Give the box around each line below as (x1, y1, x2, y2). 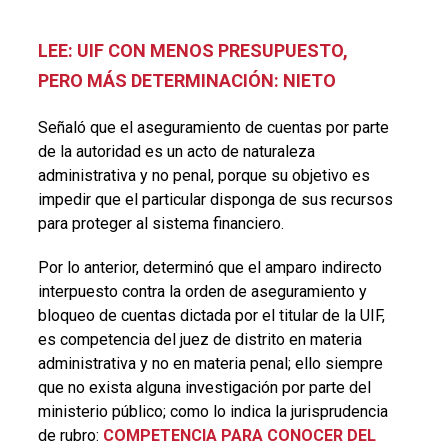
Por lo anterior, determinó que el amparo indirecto (37, 257, 382, 277)
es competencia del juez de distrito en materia (37, 329, 362, 349)
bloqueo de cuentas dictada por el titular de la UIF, (37, 305, 385, 325)
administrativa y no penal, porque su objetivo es (37, 165, 370, 185)
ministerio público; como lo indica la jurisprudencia (37, 401, 388, 421)
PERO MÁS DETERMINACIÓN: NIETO (37, 69, 336, 91)
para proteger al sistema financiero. (37, 213, 284, 233)
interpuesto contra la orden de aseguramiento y (37, 281, 367, 301)
